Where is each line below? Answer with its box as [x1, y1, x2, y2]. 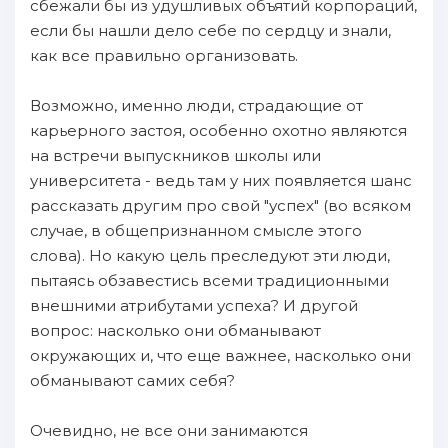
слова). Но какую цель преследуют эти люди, [30, 246, 390, 265]
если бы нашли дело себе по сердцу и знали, [30, 21, 391, 40]
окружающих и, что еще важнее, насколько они [30, 346, 411, 365]
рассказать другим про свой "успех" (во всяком [30, 196, 411, 215]
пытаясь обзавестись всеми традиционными [30, 271, 389, 290]
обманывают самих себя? [30, 371, 235, 390]
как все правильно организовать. [30, 46, 298, 65]
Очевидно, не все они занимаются [30, 421, 308, 440]
